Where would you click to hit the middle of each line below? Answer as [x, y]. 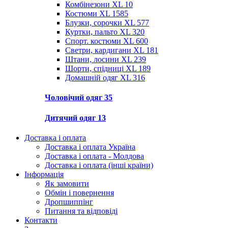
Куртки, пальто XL [99, 32]
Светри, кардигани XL [106, 50]
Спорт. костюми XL [101, 41]
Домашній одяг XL [99, 78]
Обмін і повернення [79, 192]
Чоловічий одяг [75, 98]
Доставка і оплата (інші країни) [99, 165]
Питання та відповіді [81, 211]
